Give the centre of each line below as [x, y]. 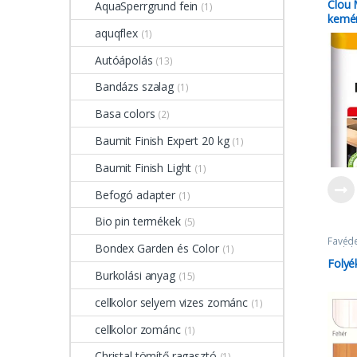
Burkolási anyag [135, 275]
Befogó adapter [135, 194]
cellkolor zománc [138, 329]
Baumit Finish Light [143, 167]
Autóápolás [124, 60]
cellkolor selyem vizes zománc [171, 302]
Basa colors [125, 114]
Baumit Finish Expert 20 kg [162, 141]
